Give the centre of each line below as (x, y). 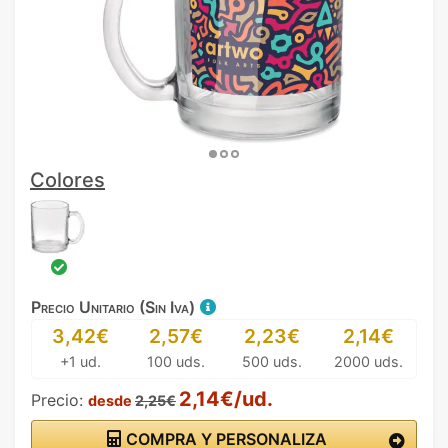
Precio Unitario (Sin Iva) (115, 307)
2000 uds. (368, 361)
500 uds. (272, 361)
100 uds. (176, 361)
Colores (67, 180)
